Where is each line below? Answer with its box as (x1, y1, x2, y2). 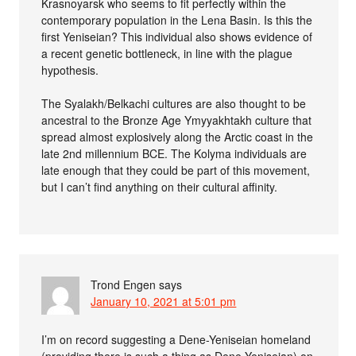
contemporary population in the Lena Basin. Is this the (41, 12, 313, 29)
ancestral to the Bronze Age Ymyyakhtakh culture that (41, 112, 312, 129)
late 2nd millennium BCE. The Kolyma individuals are (41, 145, 308, 162)
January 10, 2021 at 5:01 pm (91, 293, 237, 310)
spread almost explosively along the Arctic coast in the (41, 129, 314, 145)
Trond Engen (91, 277, 157, 293)
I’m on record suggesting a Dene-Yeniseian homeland (41, 331, 311, 348)
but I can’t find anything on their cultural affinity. (41, 179, 278, 195)
